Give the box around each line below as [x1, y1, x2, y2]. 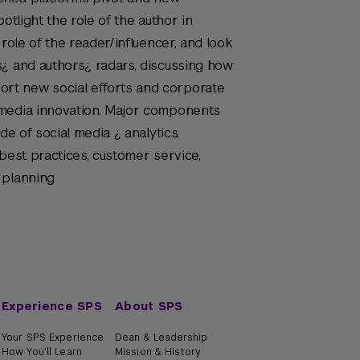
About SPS [115, 299, 183, 313]
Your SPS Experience [2, 331, 104, 344]
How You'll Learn [2, 346, 82, 358]
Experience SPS [2, 299, 102, 313]
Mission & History [115, 346, 202, 358]
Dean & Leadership [115, 331, 208, 344]
